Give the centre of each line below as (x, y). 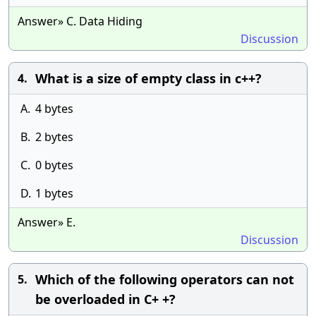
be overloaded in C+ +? (105, 299)
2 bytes (54, 137)
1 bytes (54, 193)
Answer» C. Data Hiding (80, 21)
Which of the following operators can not (165, 279)
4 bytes (54, 109)
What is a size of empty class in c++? (148, 78)
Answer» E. (47, 222)
